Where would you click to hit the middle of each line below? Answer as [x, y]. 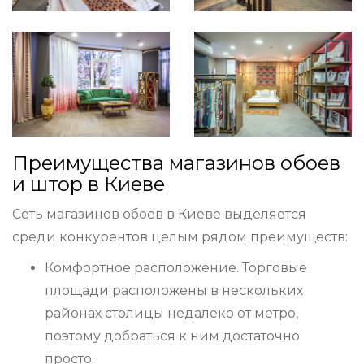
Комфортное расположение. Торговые [176, 268]
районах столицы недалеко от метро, [171, 314]
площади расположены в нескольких [174, 291]
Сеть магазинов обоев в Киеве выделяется [159, 214]
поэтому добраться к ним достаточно [172, 336]
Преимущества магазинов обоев [176, 163]
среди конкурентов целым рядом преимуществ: [180, 237]
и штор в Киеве [89, 184]
